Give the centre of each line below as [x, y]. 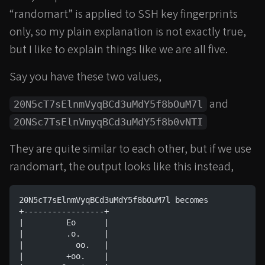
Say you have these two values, [85, 77]
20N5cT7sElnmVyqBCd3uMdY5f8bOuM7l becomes [114, 200]
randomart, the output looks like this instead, [122, 167]
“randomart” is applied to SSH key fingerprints [124, 14]
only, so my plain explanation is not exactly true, [128, 32]
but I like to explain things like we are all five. [119, 50]
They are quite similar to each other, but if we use [130, 149]
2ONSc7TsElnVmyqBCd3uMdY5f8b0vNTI [108, 122]
